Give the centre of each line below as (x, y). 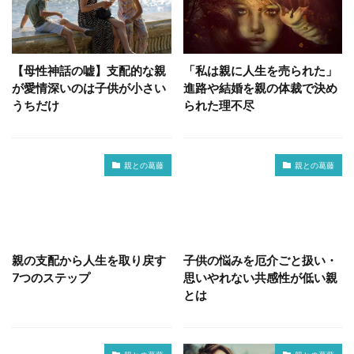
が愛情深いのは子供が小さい (89, 88)
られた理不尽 (218, 105)
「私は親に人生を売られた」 (260, 71)
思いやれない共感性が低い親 (260, 278)
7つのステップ (51, 278)
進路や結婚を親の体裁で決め (260, 88)
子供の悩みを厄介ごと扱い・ (260, 260)
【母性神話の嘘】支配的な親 (89, 71)
